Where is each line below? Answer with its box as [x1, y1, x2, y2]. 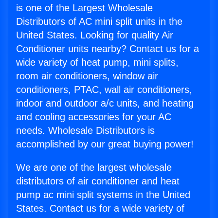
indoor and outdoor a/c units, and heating [16, 98, 194, 109]
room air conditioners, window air [16, 71, 158, 82]
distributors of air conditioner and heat [16, 176, 180, 187]
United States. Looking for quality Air [16, 30, 173, 41]
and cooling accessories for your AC [16, 111, 171, 123]
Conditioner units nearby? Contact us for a [16, 43, 199, 54]
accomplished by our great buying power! [16, 139, 194, 150]
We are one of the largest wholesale [16, 162, 172, 173]
